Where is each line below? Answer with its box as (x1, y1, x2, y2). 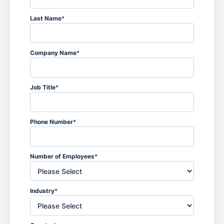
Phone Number (30, 118, 73, 125)
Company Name (30, 49, 76, 56)
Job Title (30, 83, 55, 91)
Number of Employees (30, 152, 94, 160)
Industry (30, 187, 54, 194)
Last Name (30, 14, 61, 22)
